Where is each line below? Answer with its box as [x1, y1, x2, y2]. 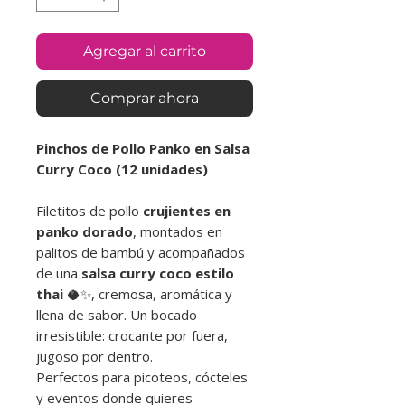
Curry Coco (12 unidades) [36, 159, 208, 178]
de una [36, 263, 81, 282]
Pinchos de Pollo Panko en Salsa [36, 138, 250, 157]
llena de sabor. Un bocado [36, 305, 197, 324]
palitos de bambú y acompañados [36, 242, 245, 261]
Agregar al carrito [83, 42, 206, 60]
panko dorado [36, 221, 133, 240]
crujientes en [143, 201, 231, 220]
